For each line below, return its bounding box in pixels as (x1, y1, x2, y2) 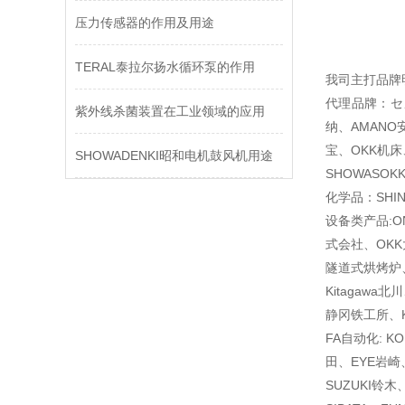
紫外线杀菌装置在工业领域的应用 (75, 104, 265, 118)
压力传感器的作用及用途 (75, 15, 214, 30)
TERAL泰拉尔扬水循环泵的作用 (75, 60, 255, 74)
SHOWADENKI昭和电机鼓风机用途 (75, 148, 273, 163)
